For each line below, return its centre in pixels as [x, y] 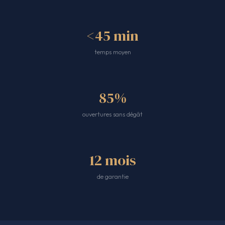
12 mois [113, 160]
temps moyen [113, 52]
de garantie [113, 176]
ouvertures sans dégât [113, 114]
